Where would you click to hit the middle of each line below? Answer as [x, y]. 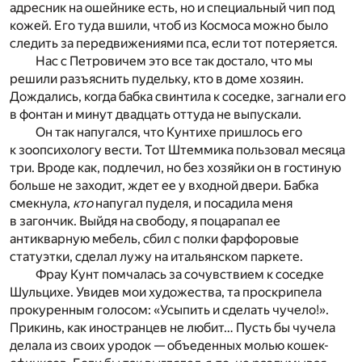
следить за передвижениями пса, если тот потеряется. [174, 43]
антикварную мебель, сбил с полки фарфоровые [154, 238]
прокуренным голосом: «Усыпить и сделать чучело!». [169, 309]
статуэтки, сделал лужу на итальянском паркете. [156, 256]
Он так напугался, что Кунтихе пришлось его [169, 132]
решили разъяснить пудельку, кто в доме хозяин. [157, 78]
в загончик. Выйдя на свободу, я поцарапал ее [145, 221]
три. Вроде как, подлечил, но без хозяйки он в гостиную [175, 167]
